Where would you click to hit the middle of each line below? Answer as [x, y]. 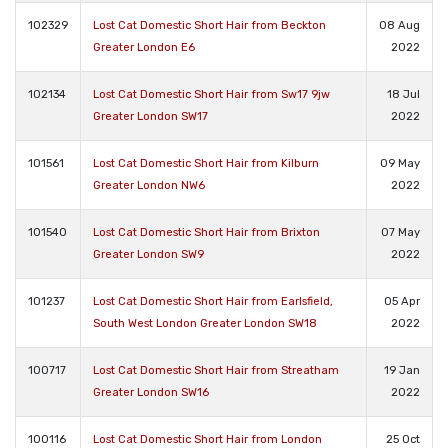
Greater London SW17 [150, 116]
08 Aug [399, 25]
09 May [400, 163]
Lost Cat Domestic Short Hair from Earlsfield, [213, 301]
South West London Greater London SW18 [205, 323]
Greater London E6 [144, 47]
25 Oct [403, 439]
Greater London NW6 [149, 185]
